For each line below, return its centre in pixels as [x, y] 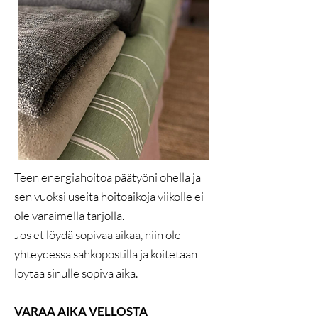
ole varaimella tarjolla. [69, 215]
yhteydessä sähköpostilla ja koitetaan [106, 254]
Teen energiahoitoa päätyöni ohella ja [108, 177]
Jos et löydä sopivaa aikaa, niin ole [98, 235]
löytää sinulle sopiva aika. [76, 273]
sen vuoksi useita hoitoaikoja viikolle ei [109, 196]
